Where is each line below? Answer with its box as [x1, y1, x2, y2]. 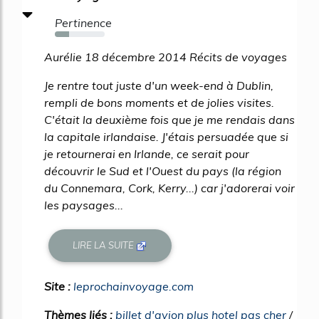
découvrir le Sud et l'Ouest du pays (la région [44, 164, 281, 178]
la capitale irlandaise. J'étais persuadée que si [44, 130, 288, 144]
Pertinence [55, 16, 112, 30]
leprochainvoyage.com [73, 278, 194, 293]
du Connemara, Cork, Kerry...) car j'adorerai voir [44, 181, 295, 195]
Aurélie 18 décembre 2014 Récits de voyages [44, 50, 287, 64]
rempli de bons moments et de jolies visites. [44, 95, 274, 110]
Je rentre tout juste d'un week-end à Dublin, [44, 78, 273, 93]
